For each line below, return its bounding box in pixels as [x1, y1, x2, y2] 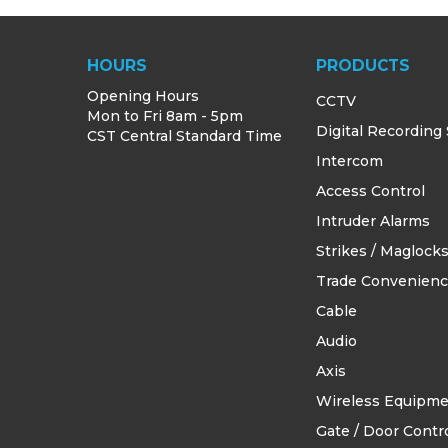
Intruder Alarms [316, 211, 431, 230]
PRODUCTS [316, 55, 411, 75]
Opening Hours [87, 86, 199, 105]
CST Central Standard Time [87, 126, 282, 145]
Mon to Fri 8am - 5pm [87, 106, 243, 125]
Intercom [316, 151, 384, 170]
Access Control [316, 181, 426, 200]
